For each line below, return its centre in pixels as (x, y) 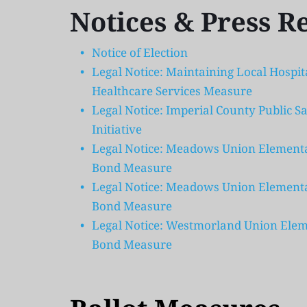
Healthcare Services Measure (172, 91)
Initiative (117, 130)
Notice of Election (140, 53)
